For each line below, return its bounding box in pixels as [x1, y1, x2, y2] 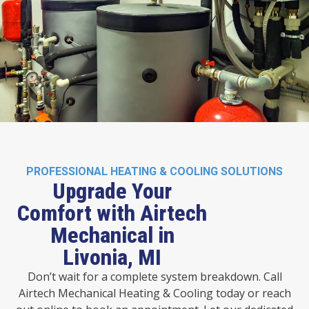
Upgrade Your [52, 177, 172, 204]
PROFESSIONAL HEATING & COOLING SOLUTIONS [26, 164, 283, 178]
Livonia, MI [63, 243, 162, 270]
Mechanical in [50, 221, 175, 248]
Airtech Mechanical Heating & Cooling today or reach [18, 285, 291, 301]
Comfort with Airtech [17, 199, 208, 226]
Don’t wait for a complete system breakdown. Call [27, 268, 282, 284]
